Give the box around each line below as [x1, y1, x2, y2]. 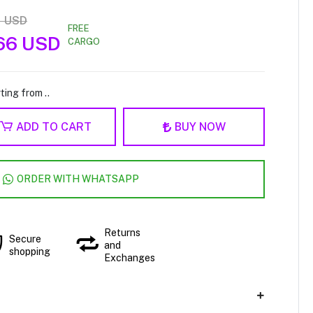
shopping [8, 245, 50, 257]
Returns [104, 226, 141, 238]
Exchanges [104, 252, 156, 263]
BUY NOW [174, 119, 226, 133]
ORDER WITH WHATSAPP [17, 173, 140, 184]
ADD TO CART [15, 119, 92, 133]
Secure [8, 233, 41, 245]
